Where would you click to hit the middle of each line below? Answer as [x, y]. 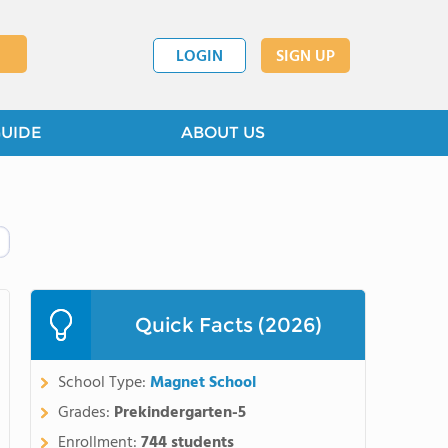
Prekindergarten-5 [180, 413]
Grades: [86, 413]
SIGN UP [305, 56]
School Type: [104, 383]
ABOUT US [223, 132]
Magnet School [203, 383]
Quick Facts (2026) [228, 325]
